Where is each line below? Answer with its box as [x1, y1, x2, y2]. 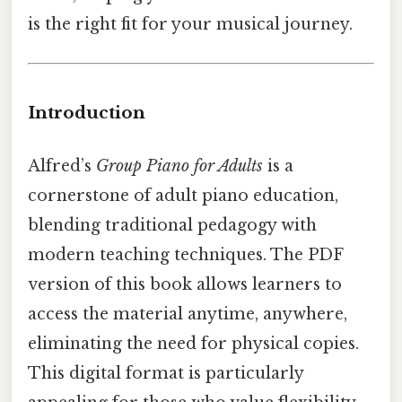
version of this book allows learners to [28, 275, 342, 295]
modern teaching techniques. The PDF [28, 245, 343, 266]
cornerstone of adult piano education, [28, 186, 338, 206]
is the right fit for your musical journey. [28, 14, 353, 35]
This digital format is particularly [28, 363, 303, 384]
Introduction [28, 102, 145, 124]
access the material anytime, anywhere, [28, 304, 347, 325]
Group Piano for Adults [96, 156, 263, 177]
